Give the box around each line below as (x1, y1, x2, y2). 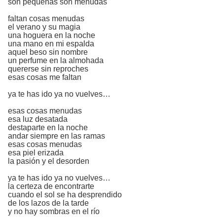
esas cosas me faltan (8, 73, 81, 81)
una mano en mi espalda (8, 39, 94, 48)
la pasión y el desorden (8, 157, 89, 165)
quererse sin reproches (8, 65, 88, 73)
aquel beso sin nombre (8, 48, 88, 56)
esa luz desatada (8, 115, 68, 123)
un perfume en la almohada (8, 56, 104, 65)
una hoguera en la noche (8, 31, 95, 39)
